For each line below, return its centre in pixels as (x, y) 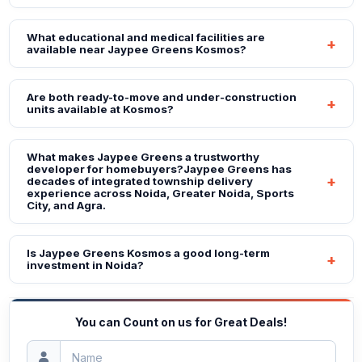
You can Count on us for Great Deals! (181, 322)
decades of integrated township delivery (139, 181)
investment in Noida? (85, 265)
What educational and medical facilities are (145, 38)
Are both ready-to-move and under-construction (161, 97)
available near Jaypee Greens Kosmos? (136, 50)
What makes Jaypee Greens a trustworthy (143, 157)
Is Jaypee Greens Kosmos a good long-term (148, 253)
